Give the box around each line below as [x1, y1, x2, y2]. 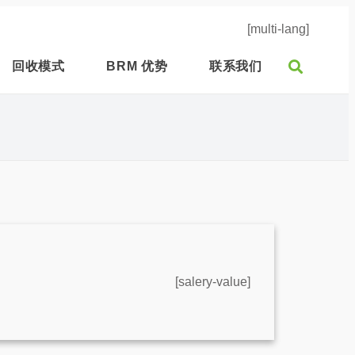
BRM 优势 [105, 59, 168, 73]
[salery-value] [175, 275, 250, 288]
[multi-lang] [246, 22, 309, 36]
